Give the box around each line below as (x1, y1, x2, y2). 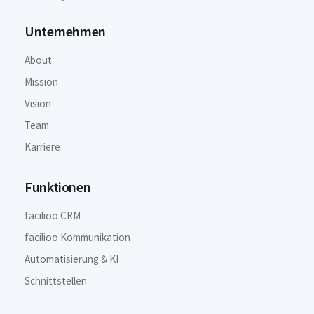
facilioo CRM (25, 209, 81, 223)
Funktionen (25, 178, 91, 196)
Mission (25, 74, 59, 88)
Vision (25, 96, 52, 110)
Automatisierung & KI (25, 252, 119, 266)
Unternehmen (25, 22, 106, 40)
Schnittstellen (25, 274, 88, 288)
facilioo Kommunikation (25, 231, 131, 245)
